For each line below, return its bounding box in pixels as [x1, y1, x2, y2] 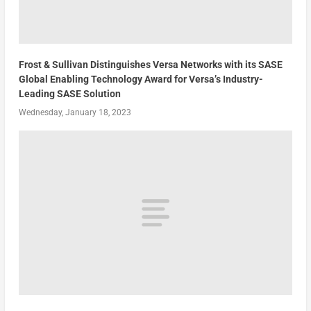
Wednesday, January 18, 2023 [18, 108, 131, 118]
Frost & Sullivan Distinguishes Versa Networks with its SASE [18, 59, 283, 71]
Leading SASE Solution [18, 88, 121, 100]
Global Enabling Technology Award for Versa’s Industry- [18, 74, 263, 85]
